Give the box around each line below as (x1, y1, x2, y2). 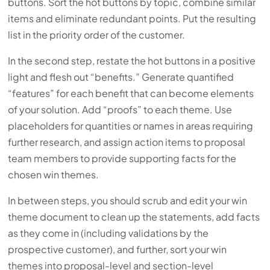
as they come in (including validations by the (8, 227, 209, 240)
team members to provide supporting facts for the (8, 152, 237, 165)
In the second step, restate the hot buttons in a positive (8, 54, 256, 67)
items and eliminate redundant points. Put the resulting (8, 12, 257, 25)
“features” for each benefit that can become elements (8, 87, 254, 100)
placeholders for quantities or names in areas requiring (8, 119, 254, 133)
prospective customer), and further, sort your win (8, 243, 227, 256)
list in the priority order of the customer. (8, 28, 186, 42)
